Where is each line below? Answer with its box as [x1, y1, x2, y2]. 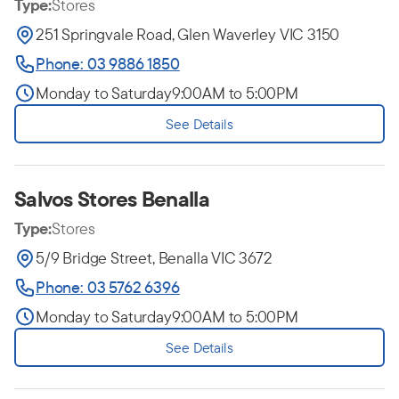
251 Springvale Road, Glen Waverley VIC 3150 [36, 24, 340, 45]
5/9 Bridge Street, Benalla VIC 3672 [36, 248, 273, 268]
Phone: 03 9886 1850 [36, 53, 180, 74]
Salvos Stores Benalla [14, 185, 209, 212]
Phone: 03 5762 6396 [36, 277, 180, 297]
